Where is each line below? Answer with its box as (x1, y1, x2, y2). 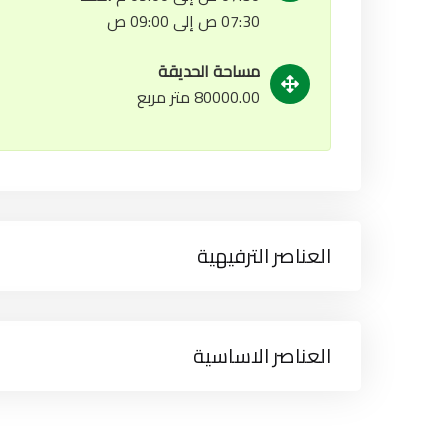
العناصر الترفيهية (197, 237, 331, 274)
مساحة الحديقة (158, 56, 260, 86)
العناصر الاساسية (193, 337, 331, 374)
